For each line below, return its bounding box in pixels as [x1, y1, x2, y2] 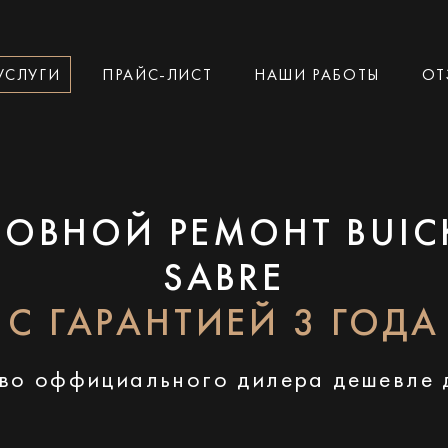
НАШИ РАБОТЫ [254, 67, 380, 84]
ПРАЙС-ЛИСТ [102, 67, 213, 84]
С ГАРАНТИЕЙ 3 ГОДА [8, 307, 440, 344]
